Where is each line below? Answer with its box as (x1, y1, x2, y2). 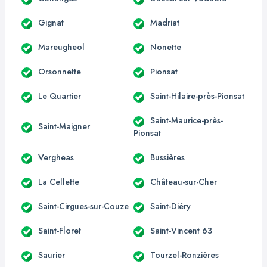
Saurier (38, 249, 65, 261)
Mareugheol (38, 41, 85, 53)
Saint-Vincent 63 (150, 224, 212, 237)
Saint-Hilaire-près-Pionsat (150, 89, 244, 102)
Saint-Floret (38, 224, 81, 237)
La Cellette (38, 175, 79, 188)
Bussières (150, 151, 185, 163)
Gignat (38, 16, 64, 29)
